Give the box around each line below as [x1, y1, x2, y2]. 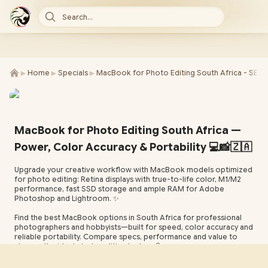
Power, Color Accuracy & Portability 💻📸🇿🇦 [14, 141, 252, 154]
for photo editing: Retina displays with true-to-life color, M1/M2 [14, 175, 241, 184]
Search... [62, 13, 93, 22]
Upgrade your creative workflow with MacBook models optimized [14, 165, 252, 174]
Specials [58, 68, 88, 77]
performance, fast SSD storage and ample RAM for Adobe [14, 184, 224, 193]
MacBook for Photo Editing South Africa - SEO [96, 68, 264, 77]
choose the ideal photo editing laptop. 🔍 [14, 242, 163, 251]
